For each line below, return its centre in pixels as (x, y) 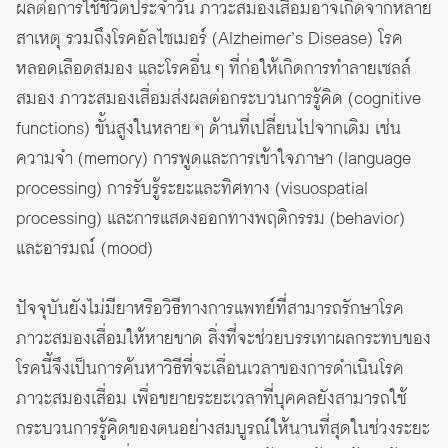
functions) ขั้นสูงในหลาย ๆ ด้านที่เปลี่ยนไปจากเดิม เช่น (208, 128)
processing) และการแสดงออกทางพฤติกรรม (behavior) (210, 218)
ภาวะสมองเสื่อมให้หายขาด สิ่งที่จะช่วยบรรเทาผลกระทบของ (223, 338)
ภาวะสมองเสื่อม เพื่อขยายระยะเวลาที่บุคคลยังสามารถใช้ (211, 398)
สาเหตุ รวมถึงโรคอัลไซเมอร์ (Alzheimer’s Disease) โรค (209, 38)
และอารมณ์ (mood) (84, 248)
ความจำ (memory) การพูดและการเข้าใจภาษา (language (213, 158)
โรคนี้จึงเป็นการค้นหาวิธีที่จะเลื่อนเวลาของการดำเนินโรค (210, 368)
